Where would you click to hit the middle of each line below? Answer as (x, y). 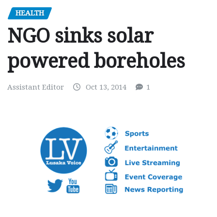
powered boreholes (96, 62)
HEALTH (30, 13)
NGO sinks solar (80, 36)
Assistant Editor (36, 87)
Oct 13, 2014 (106, 87)
